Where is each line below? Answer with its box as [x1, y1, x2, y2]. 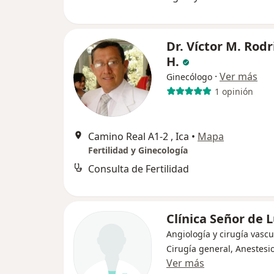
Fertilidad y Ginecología [88, 144, 188, 156]
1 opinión [214, 85, 253, 97]
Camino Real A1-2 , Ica [88, 130, 189, 143]
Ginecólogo [166, 71, 212, 83]
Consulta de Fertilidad [88, 162, 189, 176]
